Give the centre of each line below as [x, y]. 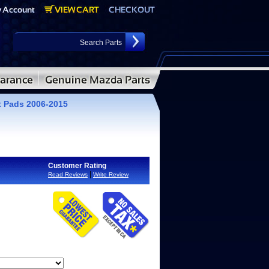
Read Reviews [68, 174]
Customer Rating [77, 166]
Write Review [111, 174]
